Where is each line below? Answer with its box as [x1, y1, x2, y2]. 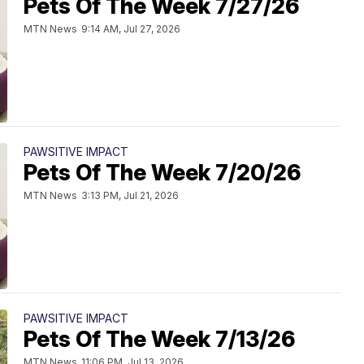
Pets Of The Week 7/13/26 [24, 326, 295, 353]
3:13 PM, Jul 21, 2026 [81, 189, 179, 201]
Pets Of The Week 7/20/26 [24, 159, 301, 186]
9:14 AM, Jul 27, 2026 [81, 23, 180, 35]
